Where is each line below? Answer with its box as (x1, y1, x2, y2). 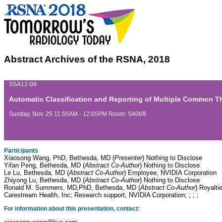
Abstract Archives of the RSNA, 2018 (4, 54, 170, 64)
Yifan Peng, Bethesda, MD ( (4, 161, 85, 169)
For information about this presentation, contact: (4, 205, 140, 213)
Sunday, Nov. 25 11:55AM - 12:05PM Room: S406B (9, 110, 146, 117)
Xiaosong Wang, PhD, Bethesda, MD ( (4, 154, 114, 162)
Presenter (114, 154, 142, 162)
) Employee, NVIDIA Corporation (124, 168, 217, 176)
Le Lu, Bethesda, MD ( (4, 168, 69, 176)
